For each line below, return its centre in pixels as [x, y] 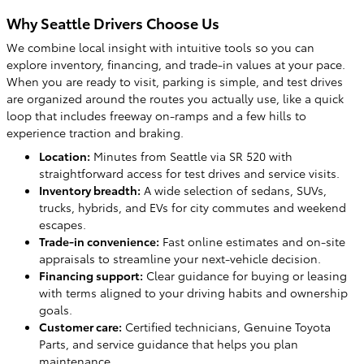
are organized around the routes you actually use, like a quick [175, 98]
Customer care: [80, 327]
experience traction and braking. [95, 132]
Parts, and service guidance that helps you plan [169, 344]
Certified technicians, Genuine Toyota [226, 327]
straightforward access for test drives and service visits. [189, 173]
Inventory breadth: [90, 190]
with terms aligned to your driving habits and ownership [193, 292]
